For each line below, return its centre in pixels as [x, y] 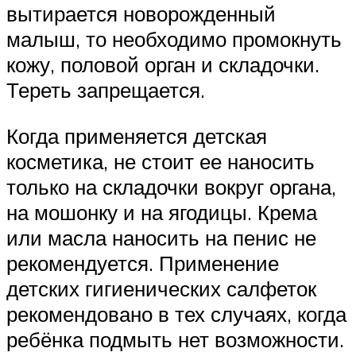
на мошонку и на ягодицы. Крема [162, 212]
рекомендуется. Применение [143, 263]
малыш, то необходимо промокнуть [174, 39]
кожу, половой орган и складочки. [163, 65]
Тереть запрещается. [106, 90]
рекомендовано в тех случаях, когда [176, 313]
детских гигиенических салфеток [161, 288]
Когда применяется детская [137, 135]
